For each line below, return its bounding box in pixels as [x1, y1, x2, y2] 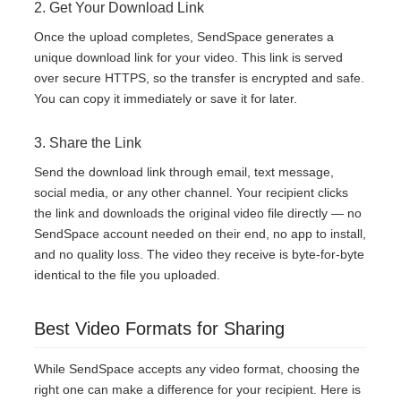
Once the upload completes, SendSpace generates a [34, 30, 334, 45]
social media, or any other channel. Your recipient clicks [34, 185, 348, 200]
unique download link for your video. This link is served [34, 50, 343, 65]
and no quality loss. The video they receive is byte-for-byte [34, 247, 364, 262]
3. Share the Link [34, 135, 141, 151]
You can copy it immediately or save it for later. [34, 91, 297, 107]
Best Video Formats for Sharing [34, 319, 285, 339]
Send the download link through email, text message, [34, 165, 334, 180]
